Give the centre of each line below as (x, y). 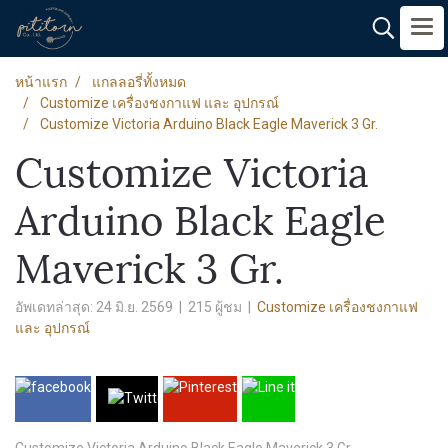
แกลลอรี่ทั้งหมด (139, 82)
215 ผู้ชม (215, 307)
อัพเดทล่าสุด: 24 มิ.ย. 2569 (94, 307)
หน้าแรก (41, 82)
